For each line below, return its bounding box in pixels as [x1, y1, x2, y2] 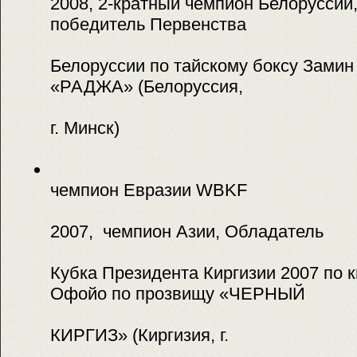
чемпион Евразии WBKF [50, 179, 247, 200]
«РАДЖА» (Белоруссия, [50, 76, 243, 96]
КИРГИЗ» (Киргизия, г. [50, 324, 229, 345]
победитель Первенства [50, 14, 246, 34]
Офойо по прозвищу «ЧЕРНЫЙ [50, 283, 305, 304]
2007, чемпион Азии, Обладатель [50, 221, 324, 241]
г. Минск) [50, 117, 120, 138]
